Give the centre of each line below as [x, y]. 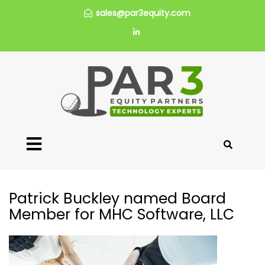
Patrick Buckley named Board [117, 198]
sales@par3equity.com [143, 13]
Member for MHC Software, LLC [122, 214]
